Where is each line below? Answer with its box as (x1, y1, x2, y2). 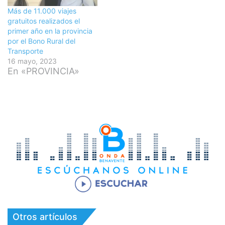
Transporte (8, 47, 43, 56)
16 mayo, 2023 (8, 57, 57, 66)
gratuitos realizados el (8, 17, 80, 26)
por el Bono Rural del (8, 37, 75, 46)
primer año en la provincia (8, 27, 92, 36)
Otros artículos (13, 211, 77, 222)
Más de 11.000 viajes (8, 7, 76, 16)
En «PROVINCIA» (8, 66, 79, 77)
